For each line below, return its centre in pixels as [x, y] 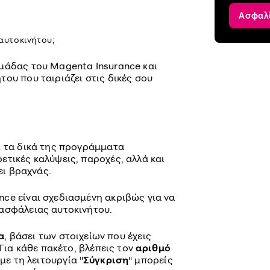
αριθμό [153, 248]
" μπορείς [151, 260]
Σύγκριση [106, 260]
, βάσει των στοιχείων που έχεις [78, 236]
